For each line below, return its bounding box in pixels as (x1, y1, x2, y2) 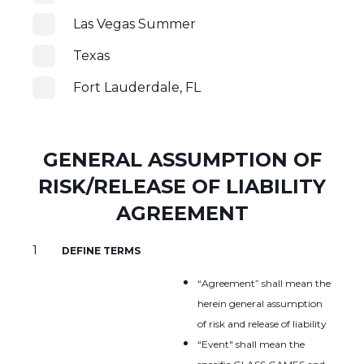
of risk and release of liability (197, 318, 327, 331)
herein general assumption (197, 297, 323, 310)
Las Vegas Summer (73, 16, 196, 32)
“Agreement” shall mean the (197, 277, 331, 290)
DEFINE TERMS (62, 245, 141, 258)
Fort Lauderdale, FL (73, 80, 201, 96)
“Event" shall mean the (197, 338, 305, 351)
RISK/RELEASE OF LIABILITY (38, 175, 326, 199)
